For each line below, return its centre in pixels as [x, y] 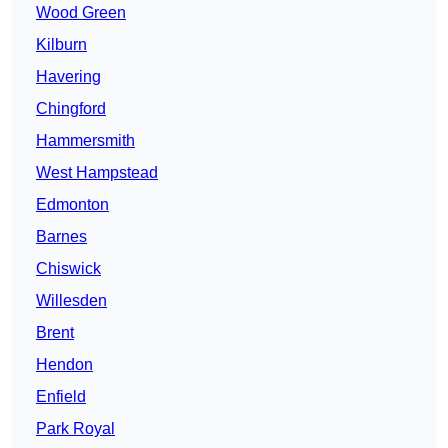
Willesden [71, 301]
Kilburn [61, 45]
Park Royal [75, 429]
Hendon [64, 365]
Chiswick [68, 269]
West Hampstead [97, 173]
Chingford [71, 109]
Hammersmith [85, 141]
